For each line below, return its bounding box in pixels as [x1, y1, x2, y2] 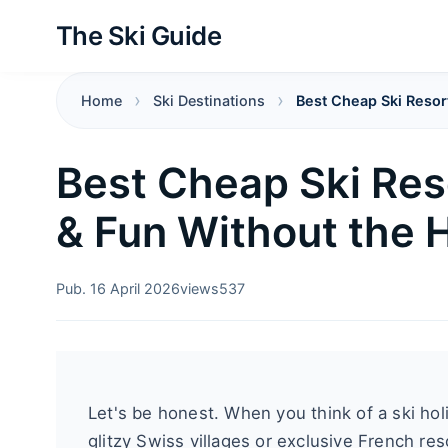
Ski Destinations [153, 92, 265, 109]
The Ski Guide [56, 20, 222, 51]
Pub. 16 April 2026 [56, 280, 180, 297]
